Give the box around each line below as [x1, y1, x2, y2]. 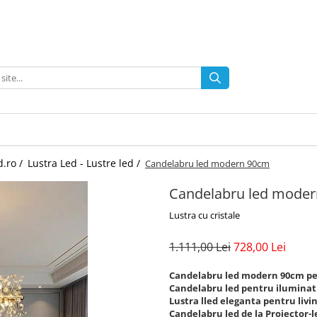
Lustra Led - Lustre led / [28, 156, 143, 170]
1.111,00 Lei [169, 239, 231, 255]
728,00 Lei [234, 239, 286, 255]
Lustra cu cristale [169, 209, 240, 221]
